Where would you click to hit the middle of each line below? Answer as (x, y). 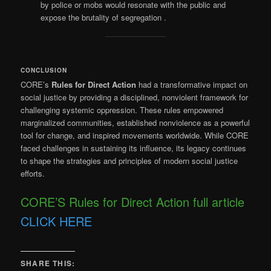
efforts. (33, 174)
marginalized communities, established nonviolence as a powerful (135, 123)
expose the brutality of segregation (102, 17)
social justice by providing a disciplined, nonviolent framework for (135, 97)
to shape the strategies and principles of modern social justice (129, 161)
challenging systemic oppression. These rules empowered (122, 110)
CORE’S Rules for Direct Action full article (133, 202)
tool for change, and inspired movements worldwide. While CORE (135, 135)
